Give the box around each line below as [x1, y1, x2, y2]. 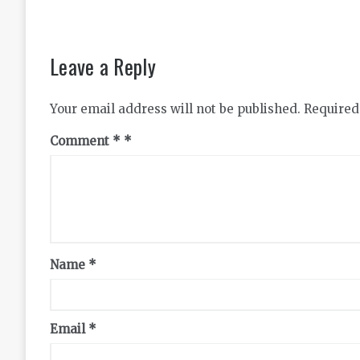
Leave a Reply [50, 51, 156, 83]
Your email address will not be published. [50, 101, 301, 117]
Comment [50, 133, 112, 149]
